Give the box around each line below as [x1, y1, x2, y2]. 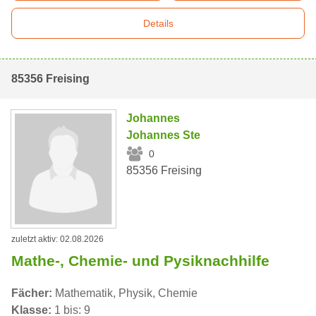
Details [142, 18, 174, 30]
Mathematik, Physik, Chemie [52, 286, 197, 299]
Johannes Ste [126, 129, 201, 142]
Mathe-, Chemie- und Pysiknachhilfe [11, 252, 269, 269]
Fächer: [11, 286, 52, 299]
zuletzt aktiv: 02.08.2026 [11, 233, 104, 244]
